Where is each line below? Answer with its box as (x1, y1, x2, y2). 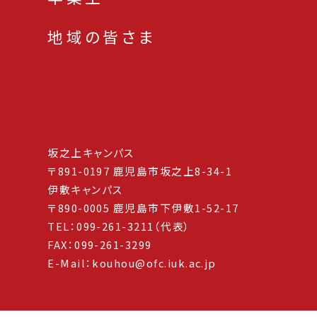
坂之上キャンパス (47, 145, 135, 161)
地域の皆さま (47, 25, 156, 47)
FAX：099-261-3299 (47, 237, 152, 253)
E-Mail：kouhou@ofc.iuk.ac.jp (47, 255, 217, 271)
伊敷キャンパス (47, 182, 124, 197)
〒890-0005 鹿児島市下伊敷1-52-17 (47, 200, 239, 216)
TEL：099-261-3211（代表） (47, 219, 191, 234)
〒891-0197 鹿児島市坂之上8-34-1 (47, 163, 232, 179)
